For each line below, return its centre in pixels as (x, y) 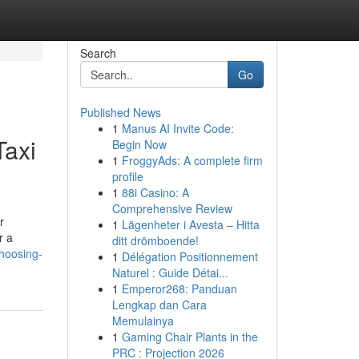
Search (98, 53)
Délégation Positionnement (190, 256)
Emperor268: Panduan (179, 288)
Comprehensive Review (172, 208)
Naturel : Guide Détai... (170, 272)
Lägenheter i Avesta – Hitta (190, 224)
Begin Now (139, 144)
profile (127, 176)
